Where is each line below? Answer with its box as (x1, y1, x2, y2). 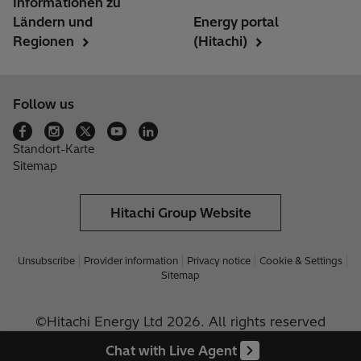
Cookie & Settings (259, 255, 342, 268)
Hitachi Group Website (110, 205, 251, 222)
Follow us (13, 96, 74, 113)
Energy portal (193, 14, 279, 31)
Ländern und (13, 14, 93, 31)
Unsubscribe (18, 255, 75, 268)
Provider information (84, 255, 178, 268)
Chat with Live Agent (105, 342, 237, 359)
